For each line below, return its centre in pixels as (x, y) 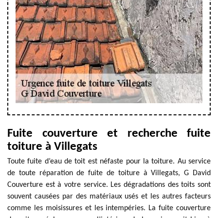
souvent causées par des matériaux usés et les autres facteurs (109, 197)
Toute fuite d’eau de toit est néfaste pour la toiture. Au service (109, 162)
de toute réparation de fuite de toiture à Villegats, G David (109, 173)
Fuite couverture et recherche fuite (109, 134)
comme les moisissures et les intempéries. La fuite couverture (109, 208)
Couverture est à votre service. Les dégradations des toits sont (109, 185)
